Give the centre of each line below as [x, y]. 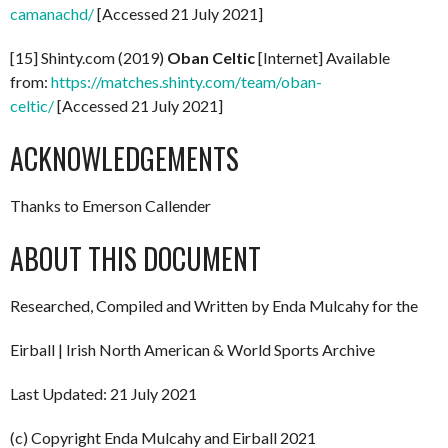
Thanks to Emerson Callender [110, 206]
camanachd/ [52, 14]
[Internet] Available [322, 58]
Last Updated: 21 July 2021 [103, 394]
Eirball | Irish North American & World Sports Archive [192, 350]
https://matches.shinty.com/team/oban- [186, 82]
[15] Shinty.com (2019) [88, 58]
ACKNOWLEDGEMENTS [124, 159]
